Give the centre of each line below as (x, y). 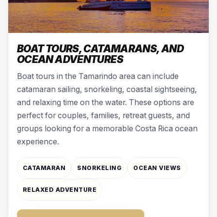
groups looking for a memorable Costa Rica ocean (107, 128)
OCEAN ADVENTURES (70, 59)
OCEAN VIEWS (157, 168)
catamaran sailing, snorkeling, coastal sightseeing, (107, 89)
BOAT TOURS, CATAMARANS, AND (100, 48)
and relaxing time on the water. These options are (106, 102)
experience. (38, 141)
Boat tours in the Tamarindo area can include (98, 76)
